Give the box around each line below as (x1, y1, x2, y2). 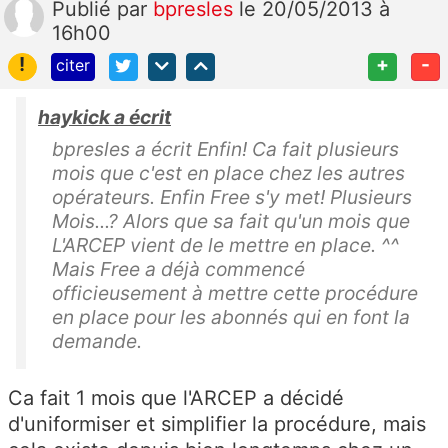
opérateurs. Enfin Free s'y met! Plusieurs (52, 185, 412, 210)
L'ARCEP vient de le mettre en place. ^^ (52, 233, 399, 258)
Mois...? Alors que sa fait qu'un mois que (52, 209, 410, 234)
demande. (52, 329, 142, 354)
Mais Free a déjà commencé (52, 257, 305, 282)
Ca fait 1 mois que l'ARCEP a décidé (8, 386, 344, 411)
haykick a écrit (38, 105, 171, 130)
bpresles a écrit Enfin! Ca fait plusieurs (52, 137, 399, 162)
